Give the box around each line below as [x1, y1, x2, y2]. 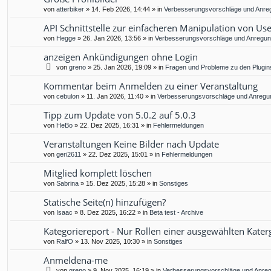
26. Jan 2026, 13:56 [83, 34, 141, 42]
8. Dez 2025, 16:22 [80, 209, 135, 217]
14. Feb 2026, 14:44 [91, 5, 150, 13]
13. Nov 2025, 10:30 [80, 238, 140, 246]
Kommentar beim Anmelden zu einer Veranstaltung [44, 80, 258, 93]
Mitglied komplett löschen [44, 167, 152, 180]
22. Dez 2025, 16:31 [80, 122, 139, 129]
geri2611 [56, 151, 81, 158]
